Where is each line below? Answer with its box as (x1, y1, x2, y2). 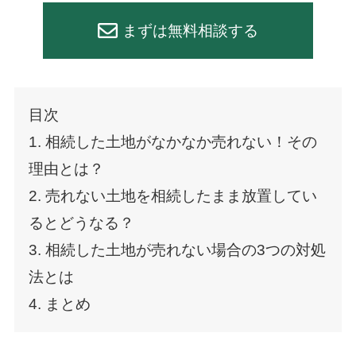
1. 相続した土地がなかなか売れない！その (28, 133, 317, 150)
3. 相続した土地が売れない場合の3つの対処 (28, 241, 326, 258)
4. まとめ (28, 295, 91, 312)
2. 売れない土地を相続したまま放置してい (28, 187, 317, 204)
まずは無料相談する (122, 22, 258, 40)
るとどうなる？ (28, 214, 134, 231)
